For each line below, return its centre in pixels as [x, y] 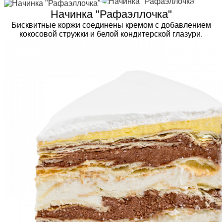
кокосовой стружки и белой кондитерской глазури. [111, 34]
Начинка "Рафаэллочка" [111, 14]
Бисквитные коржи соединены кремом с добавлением [111, 25]
